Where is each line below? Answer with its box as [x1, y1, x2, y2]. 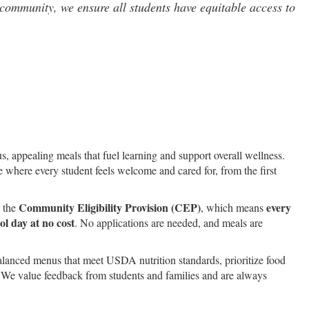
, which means [201, 200, 266, 215]
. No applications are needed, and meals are [74, 215, 263, 230]
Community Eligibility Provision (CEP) [19, 199, 201, 215]
